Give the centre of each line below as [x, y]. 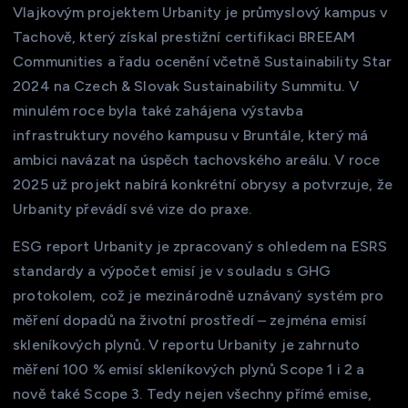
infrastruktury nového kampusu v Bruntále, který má [191, 135]
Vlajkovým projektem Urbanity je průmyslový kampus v [200, 12]
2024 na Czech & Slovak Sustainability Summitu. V [186, 86]
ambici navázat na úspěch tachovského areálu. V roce [197, 159]
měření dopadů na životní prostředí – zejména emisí [190, 320]
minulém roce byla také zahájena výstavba [158, 110]
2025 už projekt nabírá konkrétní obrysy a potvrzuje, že [203, 184]
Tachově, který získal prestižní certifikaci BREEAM [184, 36]
